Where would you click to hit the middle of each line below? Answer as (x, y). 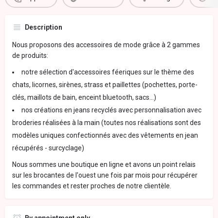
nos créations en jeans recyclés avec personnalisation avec (111, 110)
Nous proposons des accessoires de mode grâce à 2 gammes (106, 45)
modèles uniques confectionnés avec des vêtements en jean (105, 136)
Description (44, 27)
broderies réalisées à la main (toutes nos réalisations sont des (107, 123)
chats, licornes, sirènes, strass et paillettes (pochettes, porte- (105, 85)
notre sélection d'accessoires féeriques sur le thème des (108, 72)
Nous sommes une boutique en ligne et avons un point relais (104, 165)
